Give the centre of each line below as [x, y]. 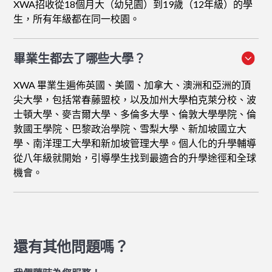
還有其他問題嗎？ [71, 246]
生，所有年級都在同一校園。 [77, 19]
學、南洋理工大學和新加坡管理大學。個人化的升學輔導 [135, 143]
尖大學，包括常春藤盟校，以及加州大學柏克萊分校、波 [135, 100]
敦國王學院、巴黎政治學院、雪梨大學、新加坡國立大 [130, 129]
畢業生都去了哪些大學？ [80, 59]
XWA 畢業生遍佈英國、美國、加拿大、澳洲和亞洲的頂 [132, 85]
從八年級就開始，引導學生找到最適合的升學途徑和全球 [135, 158]
